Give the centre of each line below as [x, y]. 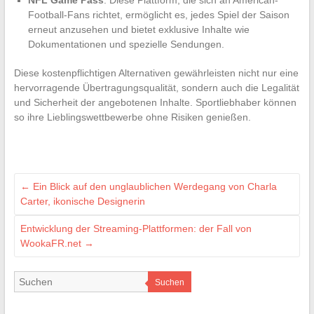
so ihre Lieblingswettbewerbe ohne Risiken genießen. [132, 117]
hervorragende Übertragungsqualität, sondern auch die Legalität [156, 88]
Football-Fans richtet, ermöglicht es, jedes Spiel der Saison [158, 15]
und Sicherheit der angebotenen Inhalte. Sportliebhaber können [155, 103]
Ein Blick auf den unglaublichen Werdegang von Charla [153, 187]
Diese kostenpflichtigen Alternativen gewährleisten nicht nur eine [156, 73]
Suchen [169, 283]
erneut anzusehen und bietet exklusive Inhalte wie [138, 30]
